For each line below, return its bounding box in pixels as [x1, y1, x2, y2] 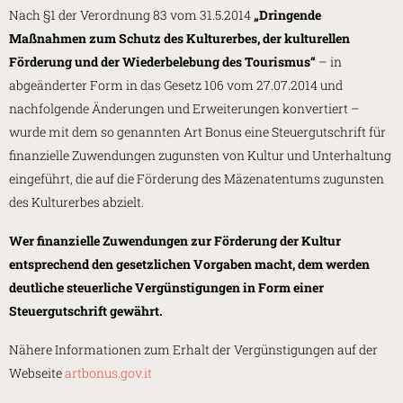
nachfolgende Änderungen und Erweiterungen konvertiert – [9, 100, 360, 118]
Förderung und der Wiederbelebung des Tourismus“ [9, 53, 316, 71]
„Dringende [254, 6, 321, 24]
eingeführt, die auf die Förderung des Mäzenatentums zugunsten [9, 170, 384, 188]
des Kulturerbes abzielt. [9, 193, 144, 211]
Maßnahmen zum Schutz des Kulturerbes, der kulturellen [9, 30, 350, 48]
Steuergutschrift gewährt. [9, 301, 163, 319]
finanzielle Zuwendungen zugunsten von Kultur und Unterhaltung [9, 147, 391, 165]
